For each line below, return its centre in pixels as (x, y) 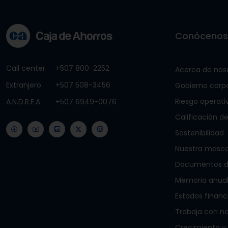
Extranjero (24, 85)
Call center (26, 68)
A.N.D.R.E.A (23, 102)
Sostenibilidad (200, 133)
